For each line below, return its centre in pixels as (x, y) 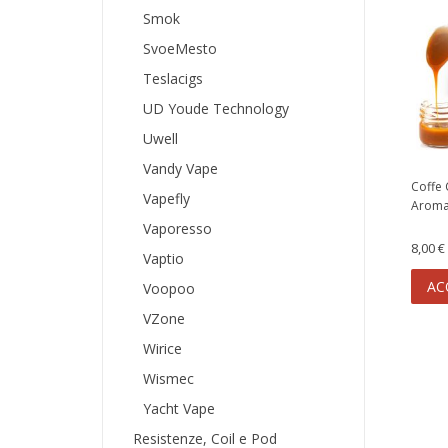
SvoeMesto (180, 48)
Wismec (168, 378)
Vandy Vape (180, 168)
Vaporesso (177, 228)
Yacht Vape (179, 408)
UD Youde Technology (216, 108)
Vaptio (163, 258)
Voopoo (169, 288)
